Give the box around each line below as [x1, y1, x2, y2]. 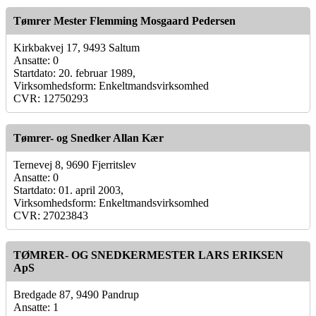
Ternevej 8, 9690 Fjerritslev [13, 158, 136, 171]
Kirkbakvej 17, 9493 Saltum [13, 41, 140, 54]
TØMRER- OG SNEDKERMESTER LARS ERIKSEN [13, 248, 284, 261]
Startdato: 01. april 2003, [13, 183, 123, 196]
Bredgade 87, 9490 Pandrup [13, 288, 139, 300]
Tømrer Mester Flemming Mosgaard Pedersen [13, 14, 236, 27]
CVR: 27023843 [13, 209, 88, 221]
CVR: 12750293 [13, 92, 88, 104]
